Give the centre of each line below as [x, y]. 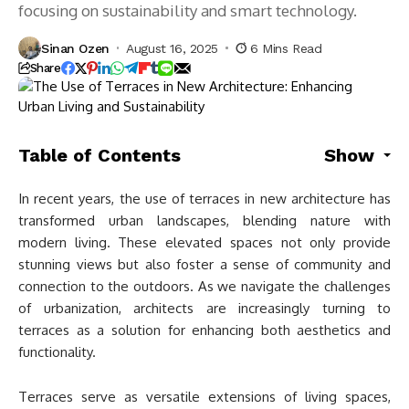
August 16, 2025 [173, 48]
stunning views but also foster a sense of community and [204, 264]
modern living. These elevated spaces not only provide [204, 242]
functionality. [57, 352]
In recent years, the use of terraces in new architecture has [204, 199]
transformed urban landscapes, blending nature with [204, 220]
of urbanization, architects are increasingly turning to [204, 308]
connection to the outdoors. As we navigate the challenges [204, 286]
